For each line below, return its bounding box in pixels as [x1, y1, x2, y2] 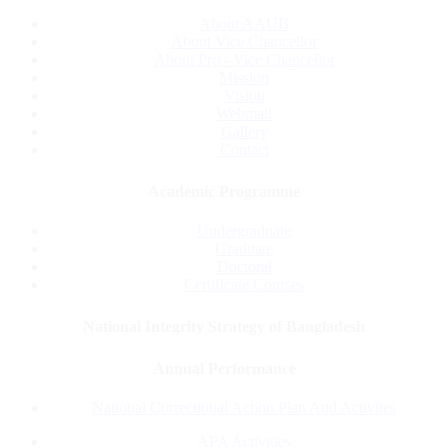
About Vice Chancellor [171, 32, 317, 50]
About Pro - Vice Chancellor [153, 50, 335, 68]
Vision [223, 86, 265, 104]
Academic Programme [148, 182, 300, 200]
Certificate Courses [184, 276, 304, 294]
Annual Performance [152, 360, 296, 378]
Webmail [216, 104, 272, 122]
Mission [219, 68, 269, 86]
